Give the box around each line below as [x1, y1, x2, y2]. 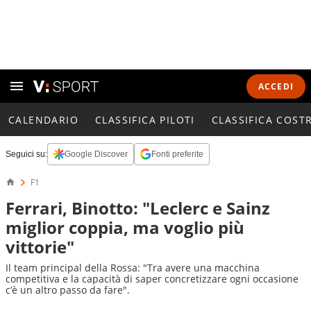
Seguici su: [6, 149, 47, 159]
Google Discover [65, 149, 128, 159]
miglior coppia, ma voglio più [6, 216, 244, 239]
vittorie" [6, 235, 74, 258]
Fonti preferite [151, 149, 203, 159]
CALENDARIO [8, 112, 79, 126]
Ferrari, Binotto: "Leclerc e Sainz [6, 196, 270, 219]
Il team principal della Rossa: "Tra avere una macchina [6, 261, 260, 274]
